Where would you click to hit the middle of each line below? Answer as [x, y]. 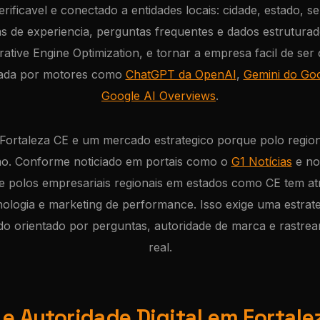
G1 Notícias [261, 161]
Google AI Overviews [159, 96]
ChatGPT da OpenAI [181, 74]
